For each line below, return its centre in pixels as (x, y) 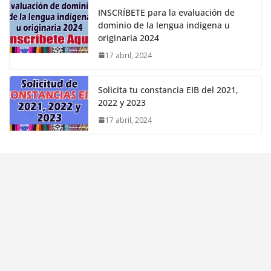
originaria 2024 (129, 38)
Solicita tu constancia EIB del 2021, (168, 90)
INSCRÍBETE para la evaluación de (166, 12)
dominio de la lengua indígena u (164, 25)
